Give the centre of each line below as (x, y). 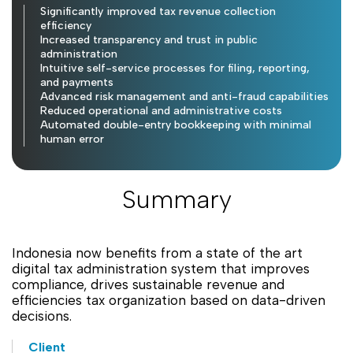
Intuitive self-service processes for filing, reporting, (175, 68)
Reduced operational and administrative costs (161, 110)
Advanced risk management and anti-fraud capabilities (184, 96)
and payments (77, 82)
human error (72, 139)
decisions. (42, 316)
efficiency (66, 25)
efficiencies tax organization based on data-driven (169, 300)
